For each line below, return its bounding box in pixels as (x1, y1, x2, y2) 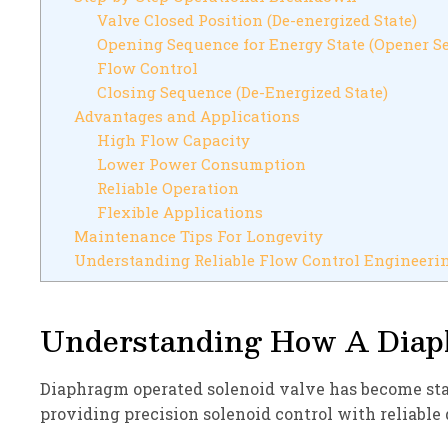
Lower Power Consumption (96, 153, 306, 174)
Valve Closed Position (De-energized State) (96, 9, 417, 30)
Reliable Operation (96, 177, 239, 198)
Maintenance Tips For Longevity (73, 225, 323, 246)
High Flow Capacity (96, 129, 250, 150)
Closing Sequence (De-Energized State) (96, 81, 388, 102)
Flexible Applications (96, 201, 263, 222)
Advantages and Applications (73, 105, 300, 126)
